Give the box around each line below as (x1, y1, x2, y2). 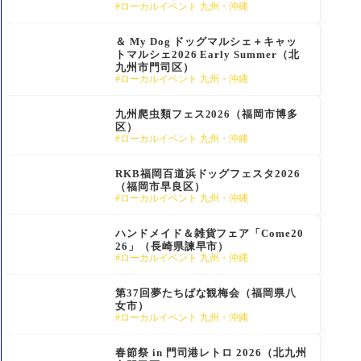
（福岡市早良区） (115, 180, 205, 193)
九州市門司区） (115, 60, 194, 73)
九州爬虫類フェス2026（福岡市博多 (115, 107, 298, 120)
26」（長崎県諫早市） (115, 239, 230, 252)
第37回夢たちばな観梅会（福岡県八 (115, 286, 297, 299)
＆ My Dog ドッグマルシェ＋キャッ (115, 35, 297, 48)
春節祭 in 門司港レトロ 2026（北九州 (115, 346, 307, 359)
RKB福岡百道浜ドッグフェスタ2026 (115, 167, 301, 180)
